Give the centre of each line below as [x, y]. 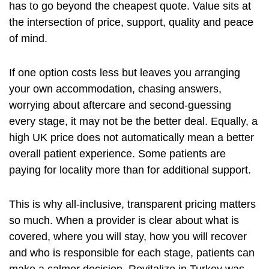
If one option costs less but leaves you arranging [125, 73]
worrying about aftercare [67, 105]
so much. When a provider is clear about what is [124, 221]
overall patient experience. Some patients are [117, 154]
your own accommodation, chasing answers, [115, 89]
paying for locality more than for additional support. [130, 170]
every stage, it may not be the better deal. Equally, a [133, 122]
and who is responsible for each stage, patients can [132, 253]
